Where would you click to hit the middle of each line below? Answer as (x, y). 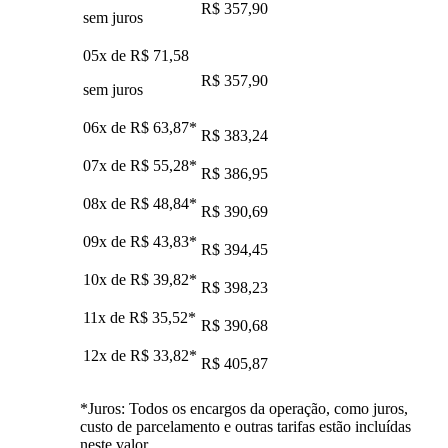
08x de (106, 203)
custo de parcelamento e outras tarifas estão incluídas (245, 426)
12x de (106, 355)
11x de (106, 317)
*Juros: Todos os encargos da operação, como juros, (244, 408)
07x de (106, 165)
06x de (106, 127)
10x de (106, 279)
